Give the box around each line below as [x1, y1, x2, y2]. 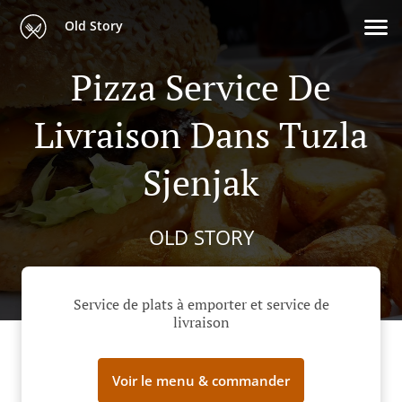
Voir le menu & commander [112, 371, 290, 390]
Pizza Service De [71, 63, 331, 110]
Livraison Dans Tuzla [34, 110, 368, 158]
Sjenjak [143, 158, 259, 205]
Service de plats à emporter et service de [73, 294, 329, 315]
